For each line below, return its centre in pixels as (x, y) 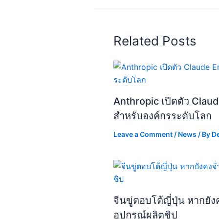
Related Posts (155, 41)
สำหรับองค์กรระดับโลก (163, 116)
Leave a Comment (143, 134)
